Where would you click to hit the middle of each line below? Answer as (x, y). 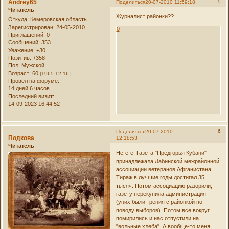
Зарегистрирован (31, 27)
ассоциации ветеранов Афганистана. (164, 169)
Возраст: (20, 73)
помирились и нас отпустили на (157, 218)
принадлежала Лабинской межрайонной (167, 161)
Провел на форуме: (34, 81)
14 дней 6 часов (29, 89)
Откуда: (19, 20)
